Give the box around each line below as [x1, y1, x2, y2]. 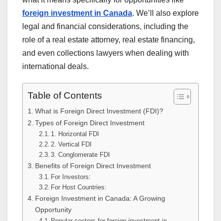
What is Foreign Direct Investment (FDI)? [35, 107, 163, 115]
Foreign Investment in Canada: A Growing [35, 194, 165, 203]
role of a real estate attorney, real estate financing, [22, 36, 195, 44]
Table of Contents [28, 90, 102, 101]
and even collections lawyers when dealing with [22, 49, 189, 58]
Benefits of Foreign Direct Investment [35, 162, 151, 170]
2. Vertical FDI [51, 141, 92, 148]
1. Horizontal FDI [51, 130, 100, 138]
